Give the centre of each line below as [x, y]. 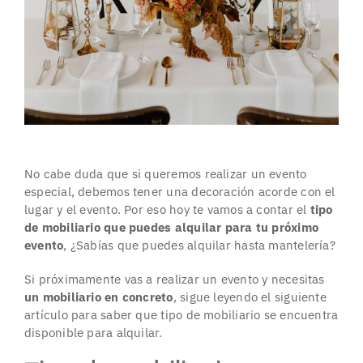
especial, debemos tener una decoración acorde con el [179, 191]
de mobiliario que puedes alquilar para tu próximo [171, 227]
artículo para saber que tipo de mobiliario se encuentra [181, 314]
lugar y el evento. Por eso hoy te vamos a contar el [167, 209]
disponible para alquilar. [93, 332]
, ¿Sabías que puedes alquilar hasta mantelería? [199, 245]
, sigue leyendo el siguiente [250, 297]
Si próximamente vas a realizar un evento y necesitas [174, 279]
